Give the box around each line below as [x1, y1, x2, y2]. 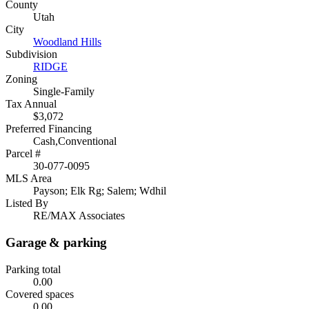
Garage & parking [6, 235, 108, 250]
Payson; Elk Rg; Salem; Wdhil [33, 185, 166, 197]
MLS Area [6, 172, 52, 185]
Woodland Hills [33, 36, 101, 48]
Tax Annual [6, 98, 57, 110]
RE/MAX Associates [33, 210, 125, 222]
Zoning [6, 73, 37, 86]
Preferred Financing [6, 123, 92, 135]
